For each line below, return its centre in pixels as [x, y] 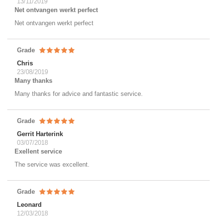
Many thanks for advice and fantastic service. [79, 93]
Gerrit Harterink [40, 134]
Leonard [29, 204]
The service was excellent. [52, 164]
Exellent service [38, 151]
